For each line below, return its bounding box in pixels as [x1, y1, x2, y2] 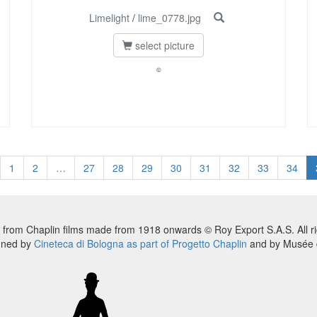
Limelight [88, 11, 129, 25]
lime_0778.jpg [137, 11, 201, 25]
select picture [132, 38, 195, 53]
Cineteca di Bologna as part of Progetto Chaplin [33, 236, 247, 251]
